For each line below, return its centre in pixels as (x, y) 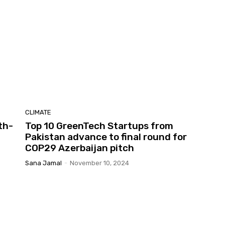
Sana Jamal (43, 163)
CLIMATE (38, 113)
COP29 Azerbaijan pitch (80, 148)
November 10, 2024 (99, 163)
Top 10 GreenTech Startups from (99, 126)
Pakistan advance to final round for (106, 137)
